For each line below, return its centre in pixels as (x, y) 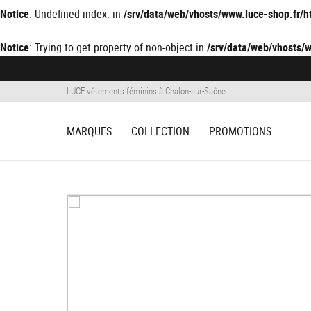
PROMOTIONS (240, 131)
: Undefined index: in (76, 14)
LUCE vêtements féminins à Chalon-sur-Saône (146, 91)
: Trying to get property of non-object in (118, 47)
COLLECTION (160, 131)
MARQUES (89, 131)
